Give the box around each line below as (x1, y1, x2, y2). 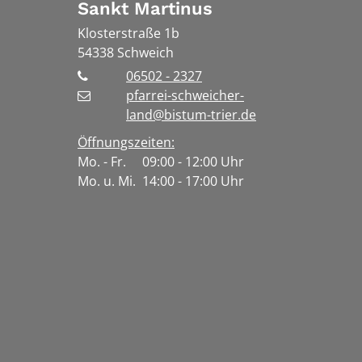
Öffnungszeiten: (78, 133, 175, 152)
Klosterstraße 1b (78, 24, 179, 43)
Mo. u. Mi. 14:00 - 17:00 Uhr (78, 172, 244, 191)
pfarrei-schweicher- (126, 86, 244, 105)
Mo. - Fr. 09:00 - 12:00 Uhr (78, 153, 244, 171)
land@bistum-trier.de (126, 106, 256, 124)
